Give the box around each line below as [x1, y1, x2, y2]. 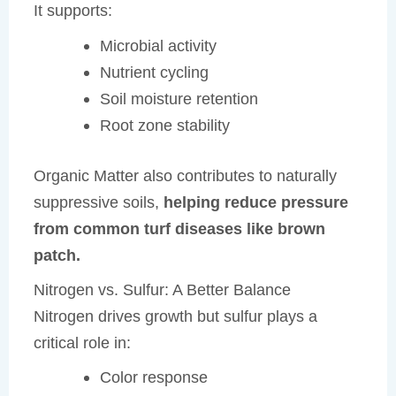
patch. [34, 245, 81, 264]
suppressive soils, [34, 192, 164, 211]
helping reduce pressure [164, 192, 349, 211]
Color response [99, 368, 208, 387]
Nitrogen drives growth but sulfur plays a [34, 307, 318, 326]
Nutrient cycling [99, 62, 209, 81]
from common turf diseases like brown [34, 218, 326, 238]
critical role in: [34, 333, 132, 353]
